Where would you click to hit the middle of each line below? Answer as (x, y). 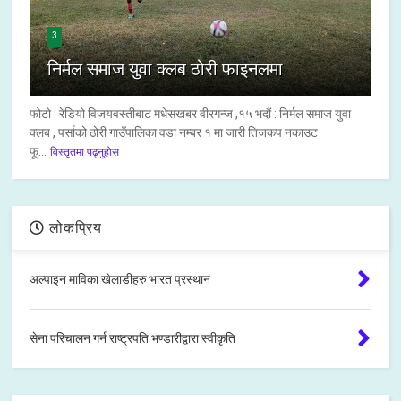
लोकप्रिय (74, 228)
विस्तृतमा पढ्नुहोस (85, 153)
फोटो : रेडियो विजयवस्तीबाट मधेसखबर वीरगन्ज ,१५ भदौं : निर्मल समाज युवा (191, 114)
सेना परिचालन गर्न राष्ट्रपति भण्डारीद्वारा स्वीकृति (133, 339)
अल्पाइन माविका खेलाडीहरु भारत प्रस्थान (120, 280)
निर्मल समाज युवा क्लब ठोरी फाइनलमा (166, 69)
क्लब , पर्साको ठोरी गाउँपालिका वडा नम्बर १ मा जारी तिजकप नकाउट (174, 133)
